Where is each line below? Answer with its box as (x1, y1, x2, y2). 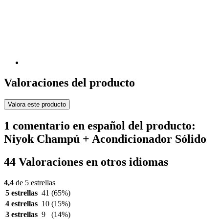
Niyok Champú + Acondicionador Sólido (4, 132, 206, 146)
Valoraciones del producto (4, 76, 135, 89)
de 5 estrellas (14, 178, 55, 187)
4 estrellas (5, 199, 38, 208)
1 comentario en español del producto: (4, 119, 196, 132)
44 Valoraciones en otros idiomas (4, 155, 168, 169)
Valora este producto (8, 101, 66, 109)
